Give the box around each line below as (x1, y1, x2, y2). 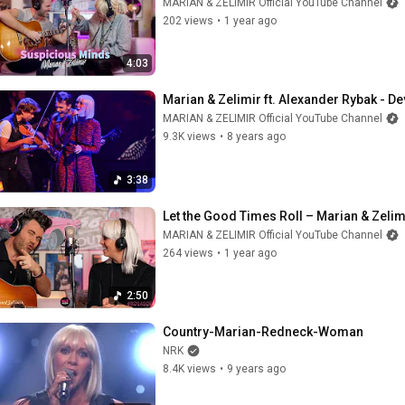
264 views (163, 246, 213, 259)
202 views (163, 14, 213, 27)
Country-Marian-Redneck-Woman (163, 325, 363, 339)
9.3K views (163, 130, 216, 143)
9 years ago (227, 363, 286, 375)
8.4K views (163, 363, 216, 375)
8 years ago (227, 130, 286, 143)
